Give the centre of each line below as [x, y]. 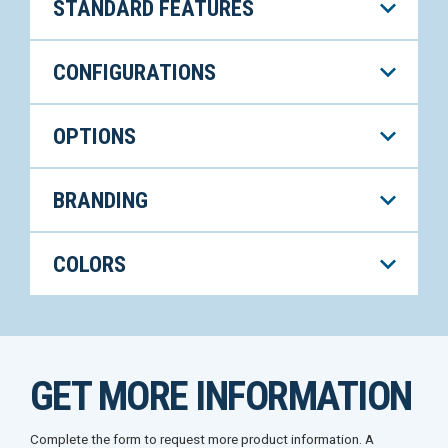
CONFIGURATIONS [134, 71]
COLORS [89, 263]
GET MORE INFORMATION [221, 396]
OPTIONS [94, 135]
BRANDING [100, 199]
